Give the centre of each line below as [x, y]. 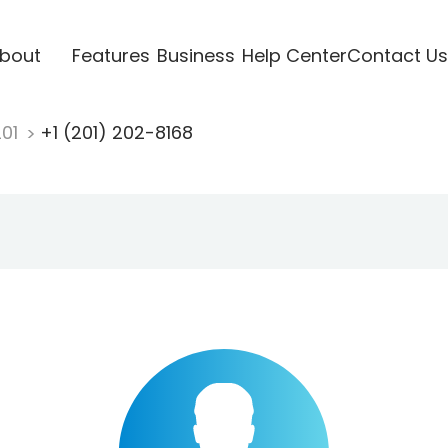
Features [110, 55]
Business [195, 55]
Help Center [294, 55]
